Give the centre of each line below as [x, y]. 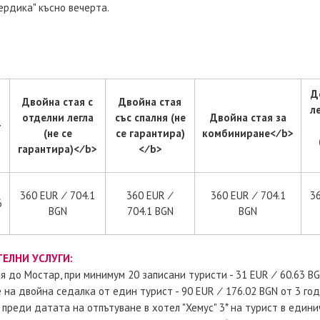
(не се [57, 133]
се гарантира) [150, 133]
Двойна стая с [57, 102]
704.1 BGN [150, 211]
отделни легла [57, 117]
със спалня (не [150, 117]
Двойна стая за [248, 117]
